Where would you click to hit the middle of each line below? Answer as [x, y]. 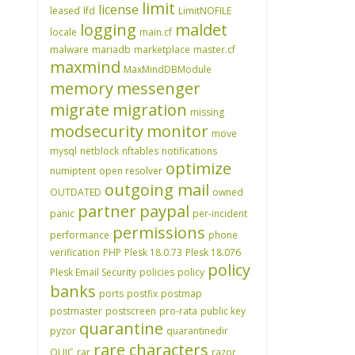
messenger [158, 88]
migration [150, 110]
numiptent [73, 171]
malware [69, 50]
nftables [140, 151]
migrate [80, 110]
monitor [177, 131]
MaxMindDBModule [168, 69]
